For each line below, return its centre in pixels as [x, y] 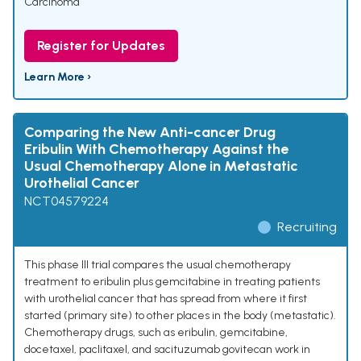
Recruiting [307, 227]
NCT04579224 [66, 201]
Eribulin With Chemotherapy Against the [156, 149]
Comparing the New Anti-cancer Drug [150, 133]
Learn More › [58, 77]
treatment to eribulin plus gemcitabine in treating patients [172, 282]
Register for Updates [101, 46]
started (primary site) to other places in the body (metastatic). [180, 316]
